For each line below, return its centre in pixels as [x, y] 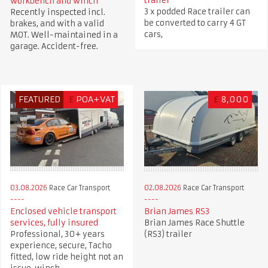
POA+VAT [96, 99]
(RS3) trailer [168, 234]
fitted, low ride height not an [66, 257]
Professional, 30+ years [57, 234]
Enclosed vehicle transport [63, 211]
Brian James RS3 [176, 211]
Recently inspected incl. [57, 12]
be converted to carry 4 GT [195, 23]
